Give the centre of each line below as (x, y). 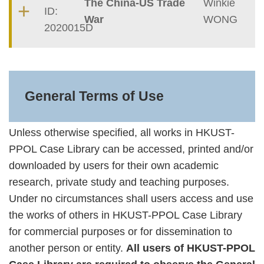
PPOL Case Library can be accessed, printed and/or (131, 149)
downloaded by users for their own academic (114, 165)
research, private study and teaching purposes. (119, 182)
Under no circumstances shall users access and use (131, 198)
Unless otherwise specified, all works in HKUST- (122, 132)
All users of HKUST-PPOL (191, 248)
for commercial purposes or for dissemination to (121, 231)
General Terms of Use (94, 97)
